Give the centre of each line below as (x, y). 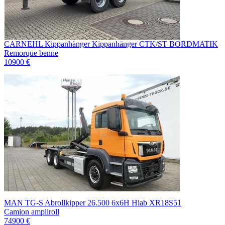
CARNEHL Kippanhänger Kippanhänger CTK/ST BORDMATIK (111, 44)
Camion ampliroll (32, 211)
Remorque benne (31, 53)
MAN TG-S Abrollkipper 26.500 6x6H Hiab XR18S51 (93, 202)
